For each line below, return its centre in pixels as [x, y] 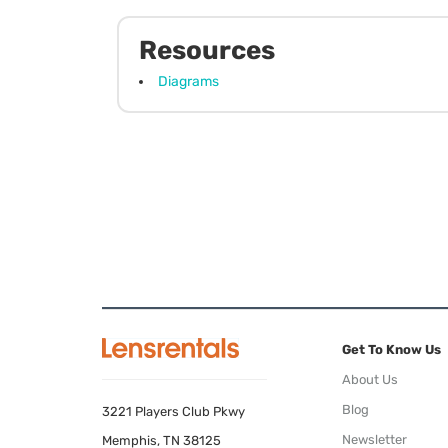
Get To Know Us [391, 350]
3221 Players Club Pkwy [173, 412]
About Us [370, 380]
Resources [207, 50]
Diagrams [188, 81]
